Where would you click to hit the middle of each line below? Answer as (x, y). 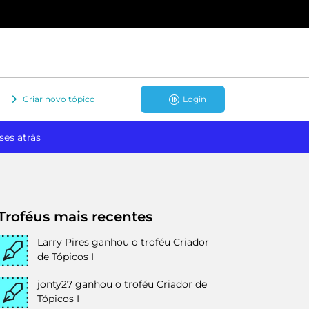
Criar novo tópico (59, 99)
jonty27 (55, 284)
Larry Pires (63, 242)
